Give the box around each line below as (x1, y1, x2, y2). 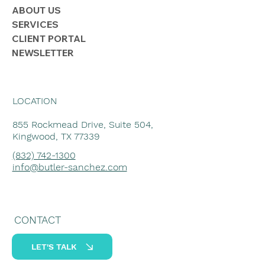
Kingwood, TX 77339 (12, 130, 100, 142)
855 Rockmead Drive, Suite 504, (12, 118, 153, 130)
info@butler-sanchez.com (12, 161, 127, 173)
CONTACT (14, 214, 61, 227)
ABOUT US (12, 4, 61, 16)
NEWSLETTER (12, 46, 74, 59)
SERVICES (12, 18, 59, 30)
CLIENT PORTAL (12, 32, 86, 44)
